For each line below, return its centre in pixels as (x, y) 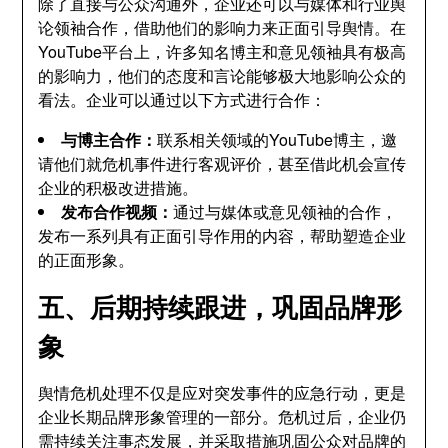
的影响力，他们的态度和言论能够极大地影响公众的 (222, 75)
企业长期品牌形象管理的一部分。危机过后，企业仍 (222, 416)
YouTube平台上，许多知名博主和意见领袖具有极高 (222, 51)
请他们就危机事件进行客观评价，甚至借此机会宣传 (222, 163)
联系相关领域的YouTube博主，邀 (277, 139)
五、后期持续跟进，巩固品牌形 (220, 306)
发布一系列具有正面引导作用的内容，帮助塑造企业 (222, 235)
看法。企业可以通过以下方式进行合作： (182, 99)
